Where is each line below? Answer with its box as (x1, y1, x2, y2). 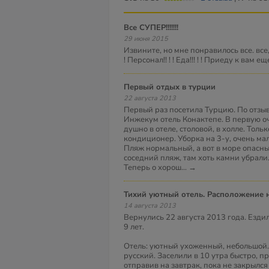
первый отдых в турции (130, 82, 216, 92)
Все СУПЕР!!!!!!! (129, 22, 178, 33)
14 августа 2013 (128, 201, 176, 210)
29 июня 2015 (128, 34, 168, 43)
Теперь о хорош (124, 162, 181, 173)
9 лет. (124, 222, 144, 232)
